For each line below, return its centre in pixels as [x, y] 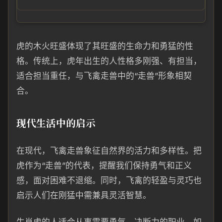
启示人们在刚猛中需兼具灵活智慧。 [84, 195]
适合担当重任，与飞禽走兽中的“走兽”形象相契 [104, 76]
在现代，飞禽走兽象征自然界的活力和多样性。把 [109, 151]
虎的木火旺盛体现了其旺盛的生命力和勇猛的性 [105, 46]
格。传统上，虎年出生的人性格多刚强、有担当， [109, 61]
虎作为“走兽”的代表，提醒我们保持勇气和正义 [104, 166]
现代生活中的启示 [56, 123]
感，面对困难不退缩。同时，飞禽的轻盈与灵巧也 [109, 180]
